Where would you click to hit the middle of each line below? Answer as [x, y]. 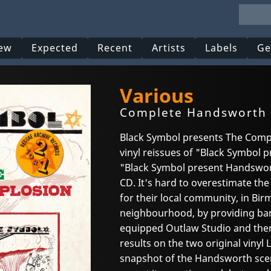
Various [157, 95]
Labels [222, 48]
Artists [169, 48]
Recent [115, 48]
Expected [55, 48]
